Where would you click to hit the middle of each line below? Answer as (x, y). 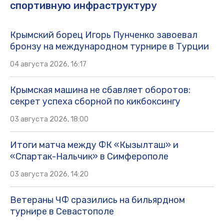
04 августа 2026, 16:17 (48, 64)
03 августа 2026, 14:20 (49, 174)
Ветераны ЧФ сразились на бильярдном (97, 200)
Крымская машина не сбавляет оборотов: (100, 90)
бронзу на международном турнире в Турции (109, 46)
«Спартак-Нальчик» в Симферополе (89, 156)
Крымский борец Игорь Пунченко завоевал (104, 35)
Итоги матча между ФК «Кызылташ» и (94, 145)
